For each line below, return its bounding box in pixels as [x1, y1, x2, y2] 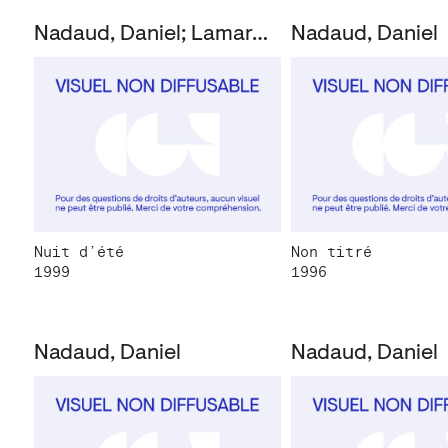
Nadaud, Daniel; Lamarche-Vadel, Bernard [252, 23, 268, 46]
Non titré [291, 243, 373, 262]
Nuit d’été [34, 243, 124, 262]
